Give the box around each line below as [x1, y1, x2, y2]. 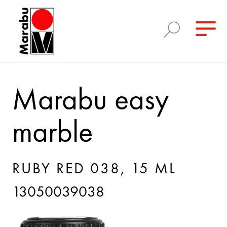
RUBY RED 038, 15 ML [12, 162, 176, 177]
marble [12, 119, 93, 149]
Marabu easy [12, 86, 169, 117]
